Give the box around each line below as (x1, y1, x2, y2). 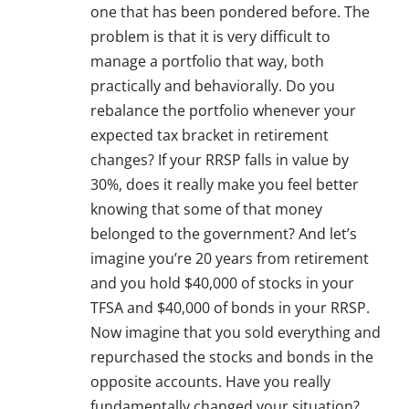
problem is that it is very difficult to (90, 26, 330, 47)
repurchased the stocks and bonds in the (90, 347, 373, 368)
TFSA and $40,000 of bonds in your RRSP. (90, 298, 370, 319)
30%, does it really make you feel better (90, 174, 359, 195)
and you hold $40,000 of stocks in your (90, 273, 354, 294)
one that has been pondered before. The (90, 2, 370, 23)
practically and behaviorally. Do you (90, 76, 335, 97)
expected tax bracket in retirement (90, 125, 329, 146)
